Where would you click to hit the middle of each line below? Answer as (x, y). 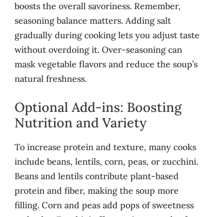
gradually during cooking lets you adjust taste (107, 35)
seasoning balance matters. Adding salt (93, 20)
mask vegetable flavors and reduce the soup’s (106, 64)
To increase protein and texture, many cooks (105, 147)
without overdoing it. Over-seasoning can (98, 49)
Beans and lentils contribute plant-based (97, 176)
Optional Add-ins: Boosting (98, 107)
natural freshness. (51, 78)
